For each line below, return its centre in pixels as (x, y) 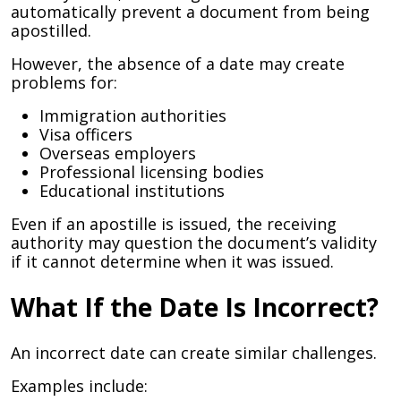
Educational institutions (132, 191)
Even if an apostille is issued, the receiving (174, 224)
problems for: (64, 82)
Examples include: (79, 386)
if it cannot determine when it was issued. (172, 261)
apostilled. (51, 30)
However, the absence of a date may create (178, 64)
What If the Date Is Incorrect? (195, 307)
